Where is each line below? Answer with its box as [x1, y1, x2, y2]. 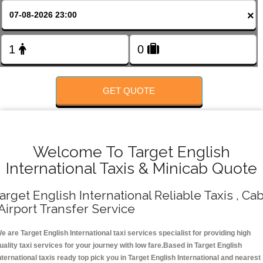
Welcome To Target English [33, 143, 230, 161]
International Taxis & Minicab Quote [6, 159, 257, 178]
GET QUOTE [103, 85, 156, 96]
